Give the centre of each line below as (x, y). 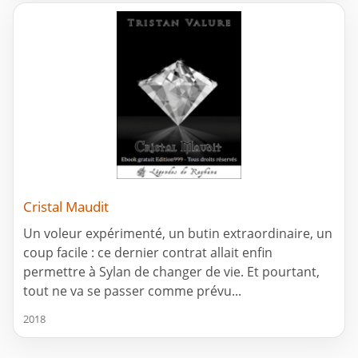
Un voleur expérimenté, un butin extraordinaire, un (178, 233)
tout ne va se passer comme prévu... (132, 290)
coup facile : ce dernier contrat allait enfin (148, 252)
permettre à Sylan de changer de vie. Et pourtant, (171, 271)
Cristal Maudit (66, 206)
